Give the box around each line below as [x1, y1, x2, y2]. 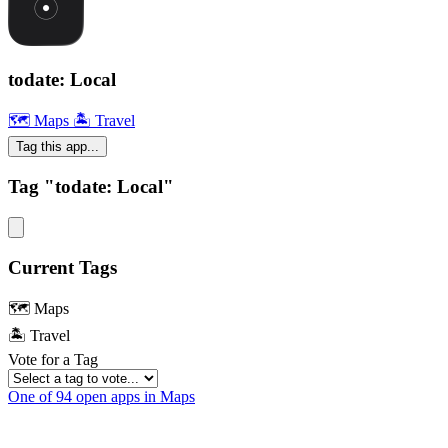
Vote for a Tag [8, 351, 98, 369]
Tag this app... [16, 139, 99, 155]
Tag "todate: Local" [8, 176, 174, 198]
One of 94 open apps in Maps [8, 388, 195, 406]
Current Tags [8, 256, 117, 278]
